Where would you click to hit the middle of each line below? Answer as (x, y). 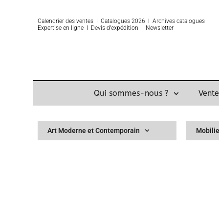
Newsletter (160, 28)
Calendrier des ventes (66, 21)
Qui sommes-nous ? (131, 93)
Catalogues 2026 (123, 21)
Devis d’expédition (115, 28)
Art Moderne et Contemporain (94, 131)
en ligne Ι (77, 28)
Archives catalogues (179, 21)
